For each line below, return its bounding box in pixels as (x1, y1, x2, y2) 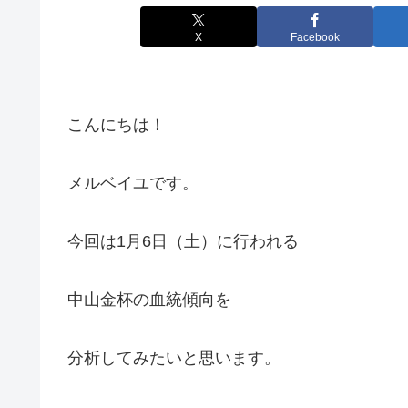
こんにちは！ (67, 116, 166, 135)
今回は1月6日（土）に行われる (67, 232, 299, 251)
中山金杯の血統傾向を (67, 291, 231, 310)
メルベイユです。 (67, 174, 199, 193)
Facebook (291, 30, 340, 44)
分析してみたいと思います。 (67, 349, 280, 368)
